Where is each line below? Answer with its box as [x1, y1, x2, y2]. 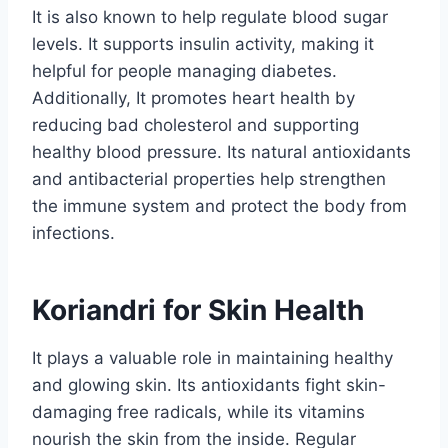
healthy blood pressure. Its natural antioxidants [32, 141, 411, 162]
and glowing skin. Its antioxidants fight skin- [32, 374, 386, 395]
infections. [32, 222, 115, 243]
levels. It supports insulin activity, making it [32, 33, 374, 54]
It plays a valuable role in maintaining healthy [32, 347, 393, 368]
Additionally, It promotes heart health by [32, 87, 355, 108]
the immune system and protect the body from [32, 195, 407, 216]
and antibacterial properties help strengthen [32, 168, 386, 189]
